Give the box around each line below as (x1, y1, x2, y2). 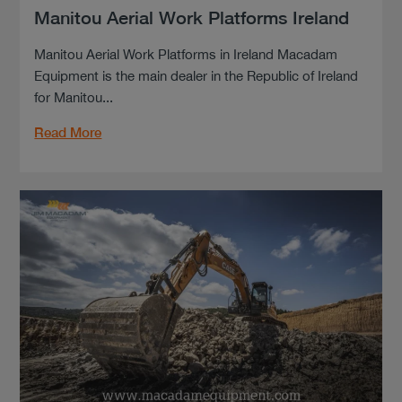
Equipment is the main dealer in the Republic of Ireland (34, 68, 359, 84)
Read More (34, 125, 102, 141)
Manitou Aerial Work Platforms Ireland (34, 7, 350, 29)
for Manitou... (34, 90, 114, 106)
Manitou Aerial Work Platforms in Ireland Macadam (34, 47, 338, 63)
